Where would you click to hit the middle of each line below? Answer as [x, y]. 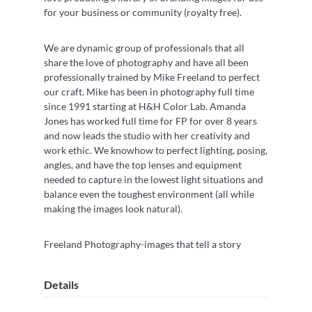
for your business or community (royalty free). [143, 13]
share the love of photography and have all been [146, 63]
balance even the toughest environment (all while [149, 194]
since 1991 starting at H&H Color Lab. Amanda [145, 107]
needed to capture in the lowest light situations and [154, 180]
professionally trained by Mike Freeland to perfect [152, 77]
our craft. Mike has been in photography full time [149, 92]
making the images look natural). [113, 209]
